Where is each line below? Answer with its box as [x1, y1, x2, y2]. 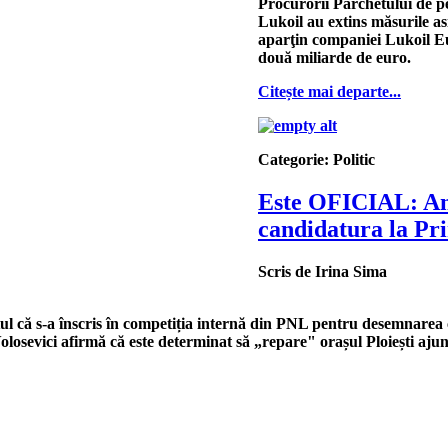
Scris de [258, 263, 315, 281]
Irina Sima [315, 263, 387, 281]
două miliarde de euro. [258, 49, 411, 67]
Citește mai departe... [258, 83, 401, 101]
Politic [333, 151, 375, 169]
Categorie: [258, 151, 333, 169]
